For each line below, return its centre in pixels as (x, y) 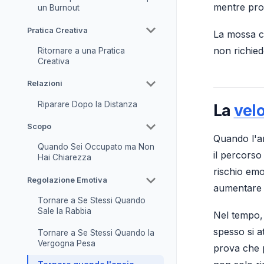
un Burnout (58, 7)
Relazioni (45, 84)
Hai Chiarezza (64, 158)
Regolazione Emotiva (67, 180)
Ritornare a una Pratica (81, 50)
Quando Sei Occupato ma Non (96, 147)
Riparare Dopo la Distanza (87, 104)
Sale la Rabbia (64, 211)
